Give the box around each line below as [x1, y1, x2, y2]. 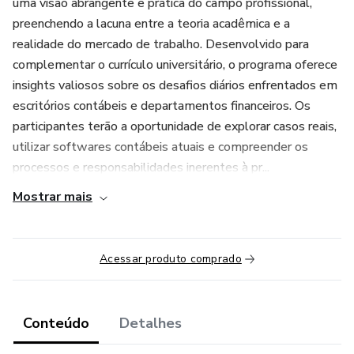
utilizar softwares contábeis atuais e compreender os [13, 138, 308, 156]
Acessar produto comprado [100, 251, 242, 266]
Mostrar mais [13, 188, 92, 205]
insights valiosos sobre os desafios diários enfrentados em [13, 77, 337, 94]
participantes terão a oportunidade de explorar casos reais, [13, 118, 337, 135]
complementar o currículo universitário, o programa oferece [13, 56, 337, 73]
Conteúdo [23, 314, 89, 333]
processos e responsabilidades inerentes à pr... [13, 159, 269, 176]
